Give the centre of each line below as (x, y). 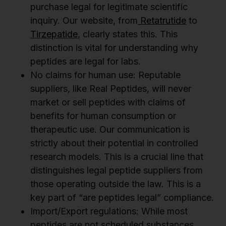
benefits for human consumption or (103, 116)
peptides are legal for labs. (86, 62)
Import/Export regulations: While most (109, 211)
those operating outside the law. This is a (116, 184)
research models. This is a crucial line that (117, 157)
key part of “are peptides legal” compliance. (122, 198)
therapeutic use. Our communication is (110, 130)
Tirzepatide (54, 34)
